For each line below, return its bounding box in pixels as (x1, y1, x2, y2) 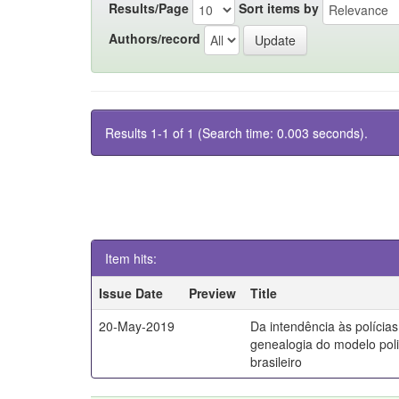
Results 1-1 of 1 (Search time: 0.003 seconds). (105, 124, 368, 142)
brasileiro (250, 353, 303, 370)
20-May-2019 (99, 317, 175, 335)
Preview (189, 284, 237, 302)
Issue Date (99, 284, 164, 302)
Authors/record (109, 28, 200, 47)
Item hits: (105, 249, 157, 267)
